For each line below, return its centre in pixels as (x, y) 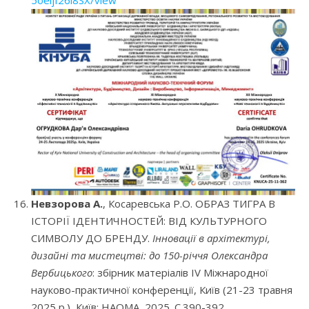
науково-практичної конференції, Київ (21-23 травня (162, 290)
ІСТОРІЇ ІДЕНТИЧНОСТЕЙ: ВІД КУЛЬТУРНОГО (149, 221)
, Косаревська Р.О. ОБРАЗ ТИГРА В (189, 204)
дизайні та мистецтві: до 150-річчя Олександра (149, 256)
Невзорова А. (67, 204)
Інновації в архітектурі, (211, 238)
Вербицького (62, 273)
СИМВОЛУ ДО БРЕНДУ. (92, 238)
